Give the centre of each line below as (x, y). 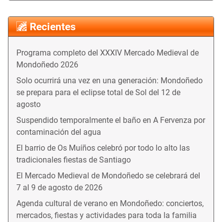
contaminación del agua (59, 132)
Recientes (53, 27)
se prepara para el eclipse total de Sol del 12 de (98, 93)
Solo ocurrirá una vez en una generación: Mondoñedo (110, 81)
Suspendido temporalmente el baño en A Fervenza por (111, 120)
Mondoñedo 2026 (47, 65)
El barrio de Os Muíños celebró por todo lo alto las (103, 148)
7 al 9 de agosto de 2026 (59, 188)
